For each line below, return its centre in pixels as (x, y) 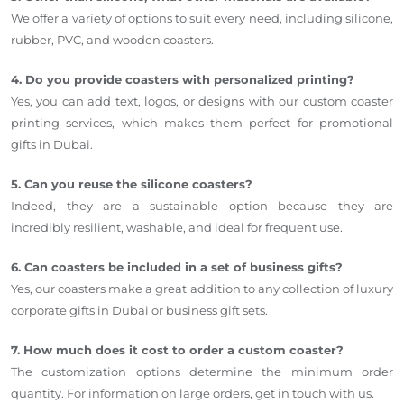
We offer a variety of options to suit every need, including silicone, (202, 18)
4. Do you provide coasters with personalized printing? (183, 79)
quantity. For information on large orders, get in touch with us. (193, 393)
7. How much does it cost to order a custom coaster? (177, 349)
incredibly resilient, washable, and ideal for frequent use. (177, 227)
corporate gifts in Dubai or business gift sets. (139, 310)
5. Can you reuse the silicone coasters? (132, 184)
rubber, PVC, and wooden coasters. (112, 39)
